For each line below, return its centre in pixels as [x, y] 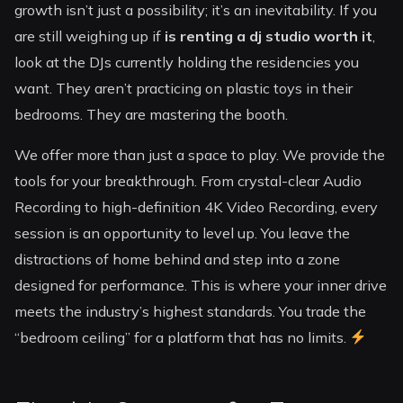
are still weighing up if [90, 36]
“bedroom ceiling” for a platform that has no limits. [183, 338]
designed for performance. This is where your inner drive [201, 286]
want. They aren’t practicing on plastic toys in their [184, 89]
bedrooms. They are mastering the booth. [152, 115]
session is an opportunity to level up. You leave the [183, 233]
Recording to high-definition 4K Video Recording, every [197, 207]
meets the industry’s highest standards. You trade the [191, 312]
